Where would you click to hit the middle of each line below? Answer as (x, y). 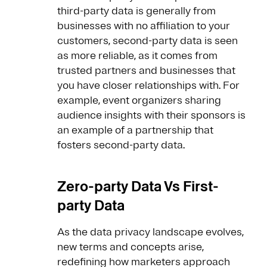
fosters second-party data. (121, 145)
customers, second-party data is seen (148, 41)
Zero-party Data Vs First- (138, 187)
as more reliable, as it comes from (137, 56)
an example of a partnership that (135, 130)
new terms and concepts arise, (131, 247)
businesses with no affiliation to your (144, 26)
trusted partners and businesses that (146, 71)
